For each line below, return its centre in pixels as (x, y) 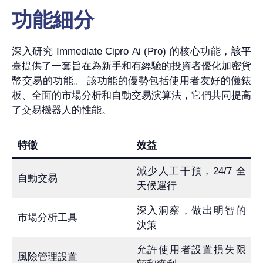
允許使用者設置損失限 (191, 249)
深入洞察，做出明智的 (191, 210)
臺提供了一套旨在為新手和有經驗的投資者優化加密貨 (131, 66)
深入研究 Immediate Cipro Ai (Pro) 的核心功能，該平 (131, 52)
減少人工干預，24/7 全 (191, 171)
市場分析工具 (47, 217)
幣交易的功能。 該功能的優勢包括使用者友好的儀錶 (131, 81)
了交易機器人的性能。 (62, 110)
